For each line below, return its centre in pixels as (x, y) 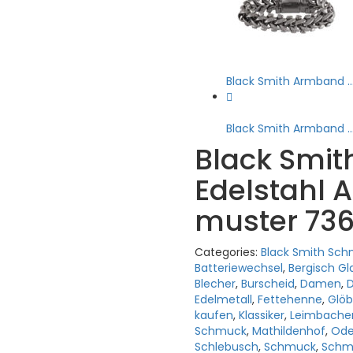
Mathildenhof (288, 331)
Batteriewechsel (238, 268)
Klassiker (261, 316)
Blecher (215, 284)
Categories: (227, 253)
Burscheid (268, 284)
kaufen (214, 316)
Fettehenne (290, 300)
